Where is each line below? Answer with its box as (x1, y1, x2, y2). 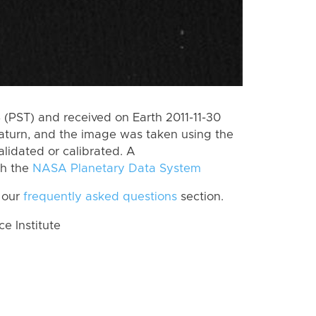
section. (177, 191, 224, 203)
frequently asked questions (23, 191, 177, 203)
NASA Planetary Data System (32, 162, 201, 174)
